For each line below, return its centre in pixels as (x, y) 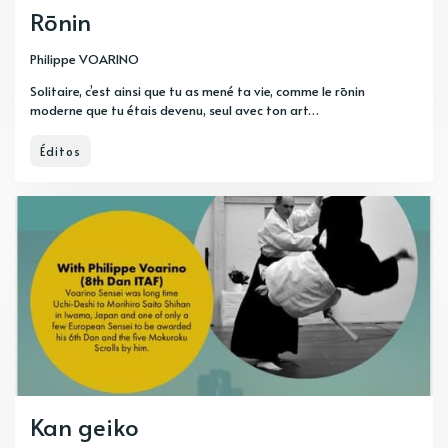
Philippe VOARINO (84, 59)
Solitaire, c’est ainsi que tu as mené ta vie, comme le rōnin (197, 91)
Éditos (60, 151)
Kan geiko (84, 427)
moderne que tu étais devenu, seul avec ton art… (174, 110)
